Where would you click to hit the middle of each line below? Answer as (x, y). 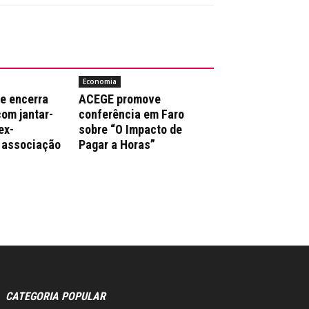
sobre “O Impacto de (130, 129)
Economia (100, 81)
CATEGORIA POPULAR (56, 296)
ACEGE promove (120, 99)
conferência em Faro (131, 114)
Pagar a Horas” (117, 144)
